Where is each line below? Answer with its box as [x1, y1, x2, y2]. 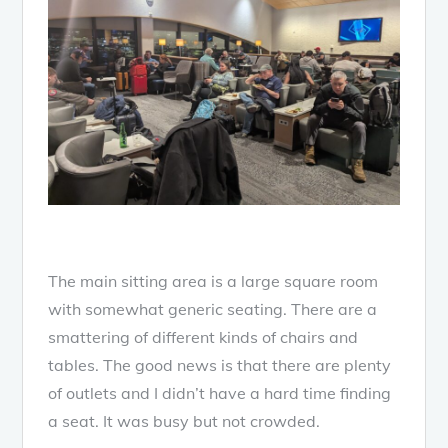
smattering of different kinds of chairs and [48, 327, 359, 348]
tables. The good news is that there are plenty [48, 355, 392, 376]
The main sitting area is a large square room [48, 271, 379, 292]
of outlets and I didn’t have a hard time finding [48, 383, 392, 404]
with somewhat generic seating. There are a [48, 299, 378, 320]
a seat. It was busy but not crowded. [48, 411, 321, 432]
